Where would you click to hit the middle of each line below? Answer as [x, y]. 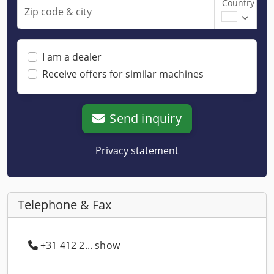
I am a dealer [72, 57]
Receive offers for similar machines [123, 74]
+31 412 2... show [80, 245]
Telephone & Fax [65, 204]
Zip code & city [58, 11]
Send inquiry [146, 118]
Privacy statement [137, 150]
